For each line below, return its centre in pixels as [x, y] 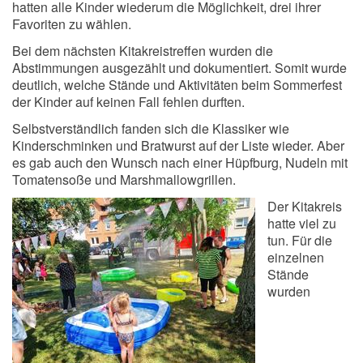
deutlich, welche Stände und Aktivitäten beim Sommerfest [177, 85]
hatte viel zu [302, 224]
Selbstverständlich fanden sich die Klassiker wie [151, 129]
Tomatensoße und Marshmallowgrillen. [124, 180]
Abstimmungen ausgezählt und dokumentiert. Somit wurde [179, 68]
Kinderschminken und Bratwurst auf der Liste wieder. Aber [178, 146]
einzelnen [296, 258]
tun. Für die [300, 241]
